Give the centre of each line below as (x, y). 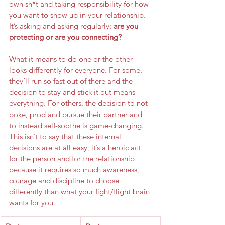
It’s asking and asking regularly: (60, 26)
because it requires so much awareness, (75, 170)
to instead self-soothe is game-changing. (77, 125)
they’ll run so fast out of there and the (72, 81)
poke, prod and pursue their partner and (77, 114)
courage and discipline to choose (65, 181)
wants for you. (32, 203)
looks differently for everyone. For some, (77, 70)
